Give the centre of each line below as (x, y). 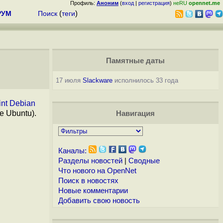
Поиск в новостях (88, 181)
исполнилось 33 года (145, 80)
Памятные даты (135, 61)
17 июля (69, 80)
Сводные (144, 161)
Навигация (135, 113)
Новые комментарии (93, 191)
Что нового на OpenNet (97, 171)
